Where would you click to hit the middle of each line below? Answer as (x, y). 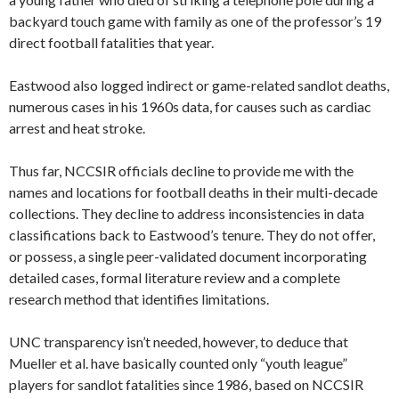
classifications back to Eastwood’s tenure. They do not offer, (192, 235)
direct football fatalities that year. (111, 43)
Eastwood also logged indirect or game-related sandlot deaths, (199, 85)
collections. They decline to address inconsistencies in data (187, 214)
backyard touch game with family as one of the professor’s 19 (195, 21)
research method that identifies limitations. (139, 299)
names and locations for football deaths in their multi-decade (193, 192)
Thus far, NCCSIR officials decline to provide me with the (181, 171)
